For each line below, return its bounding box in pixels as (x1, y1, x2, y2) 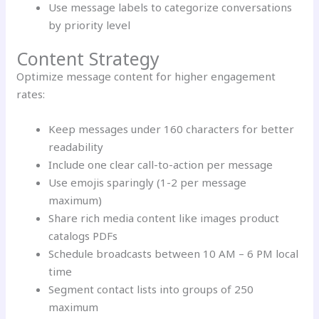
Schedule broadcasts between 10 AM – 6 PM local (48, 246, 299, 261)
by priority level (48, 17, 131, 32)
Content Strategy (16, 46, 160, 71)
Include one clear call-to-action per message (48, 157, 273, 172)
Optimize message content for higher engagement (16, 69, 276, 84)
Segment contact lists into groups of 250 (48, 282, 254, 297)
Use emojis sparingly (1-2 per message (48, 175, 247, 190)
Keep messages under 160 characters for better (48, 122, 295, 137)
